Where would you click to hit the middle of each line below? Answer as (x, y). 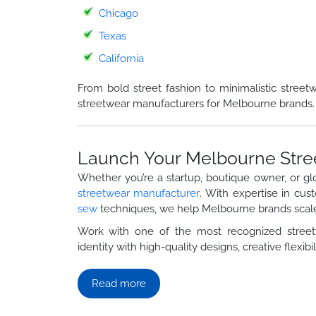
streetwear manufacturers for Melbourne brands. (196, 103)
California (121, 58)
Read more (119, 283)
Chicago (118, 13)
